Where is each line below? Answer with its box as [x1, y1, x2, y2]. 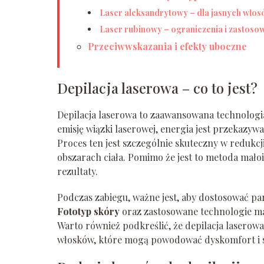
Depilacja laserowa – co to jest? [57, 78, 258, 97]
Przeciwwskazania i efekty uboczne [88, 39, 247, 52]
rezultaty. [57, 164, 98, 177]
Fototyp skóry [57, 204, 120, 217]
